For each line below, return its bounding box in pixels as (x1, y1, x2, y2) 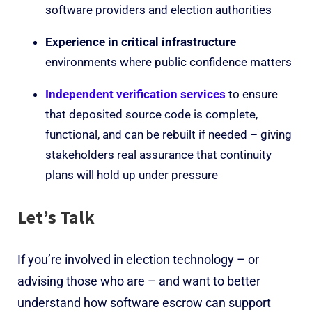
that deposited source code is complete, (45, 107, 258, 121)
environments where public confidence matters (45, 54, 292, 69)
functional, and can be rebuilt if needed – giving (45, 127, 292, 141)
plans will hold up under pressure (45, 167, 218, 182)
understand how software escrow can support (17, 295, 271, 310)
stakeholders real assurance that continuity (45, 147, 272, 162)
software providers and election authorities (45, 2, 272, 17)
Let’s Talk (17, 205, 95, 228)
